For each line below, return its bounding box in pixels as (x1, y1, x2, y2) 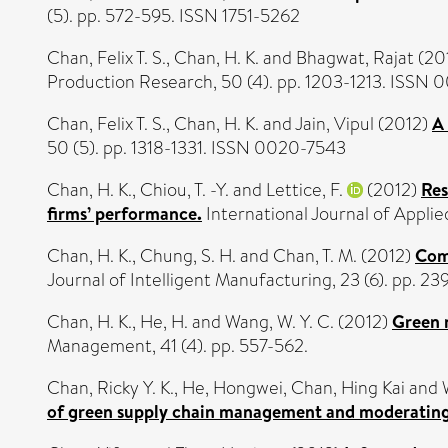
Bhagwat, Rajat (296, 44, 414, 71)
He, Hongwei (182, 374, 283, 401)
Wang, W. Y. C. (225, 308, 334, 335)
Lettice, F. (266, 176, 343, 203)
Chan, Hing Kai (291, 374, 405, 401)
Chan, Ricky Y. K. (47, 374, 174, 401)
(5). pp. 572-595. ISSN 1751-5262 (47, 2, 300, 29)
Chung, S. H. (140, 242, 236, 269)
